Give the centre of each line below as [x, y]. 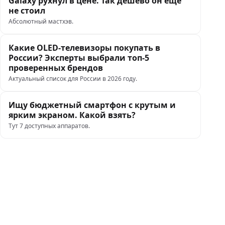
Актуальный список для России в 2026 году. [73, 79]
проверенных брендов [56, 68]
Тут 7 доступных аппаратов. [49, 126]
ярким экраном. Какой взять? [72, 115]
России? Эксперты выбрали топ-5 [79, 58]
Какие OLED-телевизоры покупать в [84, 48]
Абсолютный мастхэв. [41, 21]
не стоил [27, 11]
